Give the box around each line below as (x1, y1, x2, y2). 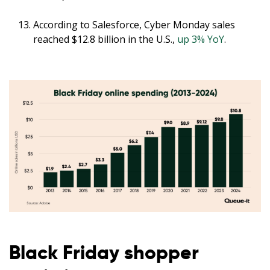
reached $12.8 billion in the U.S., (33, 33, 177, 46)
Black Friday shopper (9, 240, 199, 265)
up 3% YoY (177, 33, 224, 46)
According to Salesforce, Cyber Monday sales (33, 18, 235, 32)
